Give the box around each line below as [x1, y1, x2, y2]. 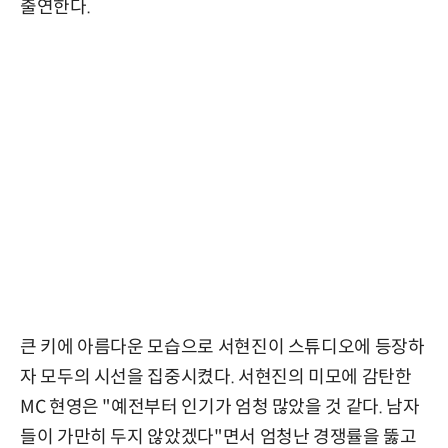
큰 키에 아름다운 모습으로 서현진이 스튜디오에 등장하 [20, 336, 425, 359]
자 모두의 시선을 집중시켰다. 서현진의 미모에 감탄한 [20, 366, 412, 389]
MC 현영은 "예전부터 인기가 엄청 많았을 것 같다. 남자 [20, 396, 420, 419]
